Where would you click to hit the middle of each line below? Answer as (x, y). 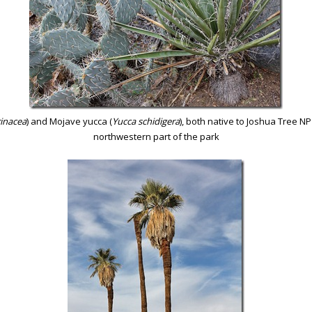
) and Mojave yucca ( (69, 121)
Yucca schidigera (146, 121)
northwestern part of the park (156, 136)
